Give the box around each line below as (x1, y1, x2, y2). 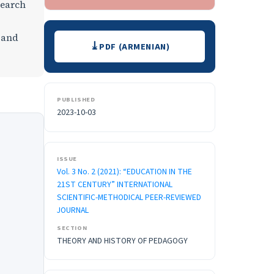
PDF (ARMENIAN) (99, 40, 170, 53)
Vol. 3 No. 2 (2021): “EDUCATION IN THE (57, 166, 192, 178)
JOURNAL (57, 204, 89, 217)
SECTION (57, 223, 87, 233)
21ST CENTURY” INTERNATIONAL (57, 179, 172, 191)
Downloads (54, 29, 126, 51)
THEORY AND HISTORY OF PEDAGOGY (57, 235, 188, 247)
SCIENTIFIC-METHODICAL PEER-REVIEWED (57, 191, 201, 204)
